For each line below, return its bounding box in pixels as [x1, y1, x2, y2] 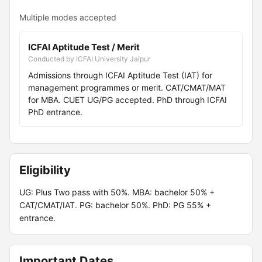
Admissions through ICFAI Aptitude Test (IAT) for [28, 70, 212, 80]
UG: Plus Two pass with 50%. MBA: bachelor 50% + [19, 187, 215, 197]
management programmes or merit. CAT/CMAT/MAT [28, 82, 226, 92]
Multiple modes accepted [19, 12, 116, 22]
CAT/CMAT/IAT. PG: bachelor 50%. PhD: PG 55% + [19, 200, 211, 210]
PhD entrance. [28, 107, 82, 117]
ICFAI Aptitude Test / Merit [28, 42, 140, 53]
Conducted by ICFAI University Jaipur [28, 54, 150, 63]
